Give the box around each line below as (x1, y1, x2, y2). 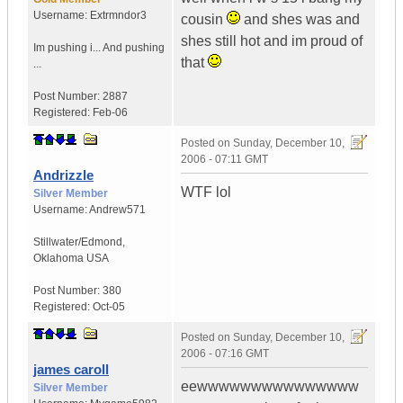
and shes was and (240, 12, 360, 28)
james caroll (33, 362, 109, 378)
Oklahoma (33, 252, 84, 265)
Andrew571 (89, 203, 146, 217)
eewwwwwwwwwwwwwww (181, 379, 359, 395)
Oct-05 (93, 300, 125, 314)
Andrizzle (33, 167, 94, 184)
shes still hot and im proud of (181, 33, 363, 49)
